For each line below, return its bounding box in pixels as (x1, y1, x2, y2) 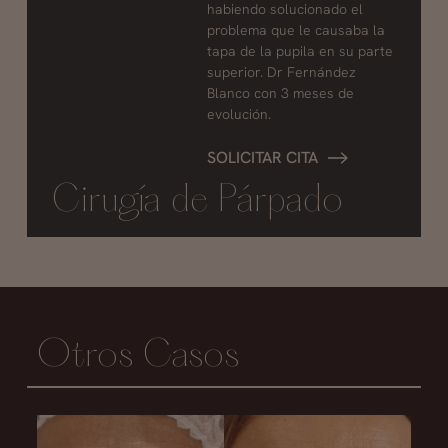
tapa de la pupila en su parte (206, 42, 393, 61)
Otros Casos (37, 335, 240, 378)
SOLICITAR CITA (206, 147, 318, 169)
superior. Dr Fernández (206, 63, 356, 82)
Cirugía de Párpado (51, 181, 343, 222)
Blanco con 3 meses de (206, 84, 354, 103)
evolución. (206, 105, 271, 124)
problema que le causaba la (206, 21, 385, 40)
